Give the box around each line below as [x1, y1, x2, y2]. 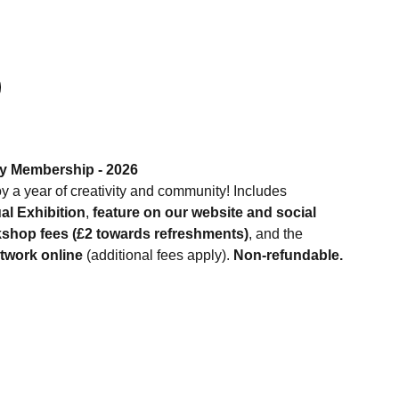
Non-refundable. [233, 248, 343, 263]
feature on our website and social [93, 205, 316, 220]
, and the [248, 226, 303, 241]
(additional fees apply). [83, 248, 233, 263]
